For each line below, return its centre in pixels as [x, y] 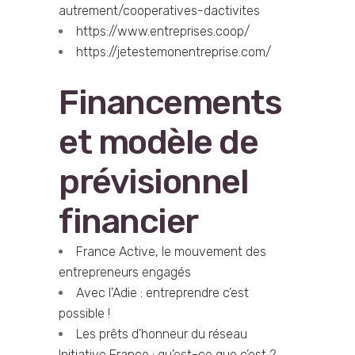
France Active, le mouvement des [171, 252]
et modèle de [158, 142]
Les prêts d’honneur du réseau [162, 334]
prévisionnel [153, 182]
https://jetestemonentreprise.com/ [174, 52]
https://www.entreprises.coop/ [163, 31]
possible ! [84, 313]
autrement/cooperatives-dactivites [159, 11]
